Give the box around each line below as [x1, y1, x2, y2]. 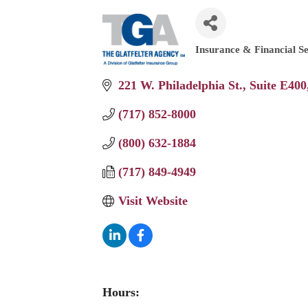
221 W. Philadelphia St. [118, 78, 243, 93]
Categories [194, 48, 253, 69]
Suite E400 [249, 78, 307, 93]
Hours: [102, 285, 140, 300]
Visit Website [118, 194, 188, 208]
